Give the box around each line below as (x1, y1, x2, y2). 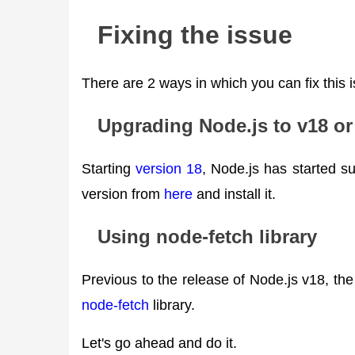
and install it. (193, 185, 276, 203)
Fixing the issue (97, 20, 292, 49)
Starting (82, 160, 136, 177)
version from (82, 185, 164, 203)
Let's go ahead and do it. (82, 334, 237, 351)
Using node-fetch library (97, 225, 317, 247)
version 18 (136, 160, 203, 177)
